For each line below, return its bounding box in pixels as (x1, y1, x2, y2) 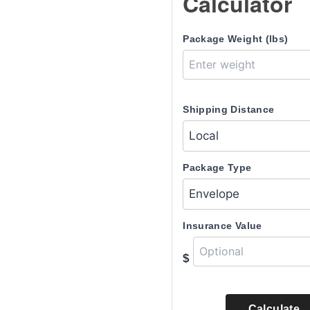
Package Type (183, 162, 252, 173)
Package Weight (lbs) (183, 33, 289, 44)
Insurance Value (183, 220, 262, 231)
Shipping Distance (183, 104, 275, 115)
